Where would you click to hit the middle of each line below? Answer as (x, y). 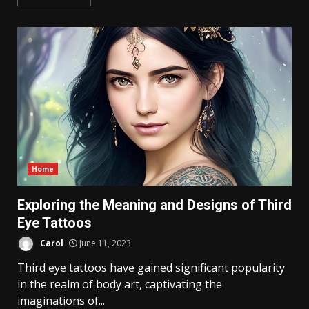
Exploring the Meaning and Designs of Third (154, 205)
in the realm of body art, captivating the (120, 284)
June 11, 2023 (104, 243)
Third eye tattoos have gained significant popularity (151, 267)
